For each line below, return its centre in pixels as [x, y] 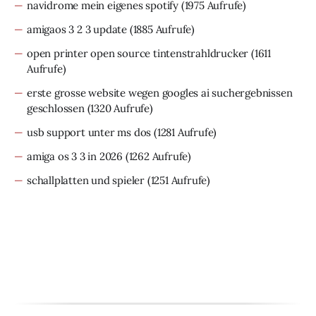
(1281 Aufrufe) [184, 132]
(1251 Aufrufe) [178, 180]
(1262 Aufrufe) [157, 156]
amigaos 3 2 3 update [77, 29]
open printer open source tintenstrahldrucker [138, 53]
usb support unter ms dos [89, 132]
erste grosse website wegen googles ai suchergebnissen [160, 92]
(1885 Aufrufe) [161, 29]
